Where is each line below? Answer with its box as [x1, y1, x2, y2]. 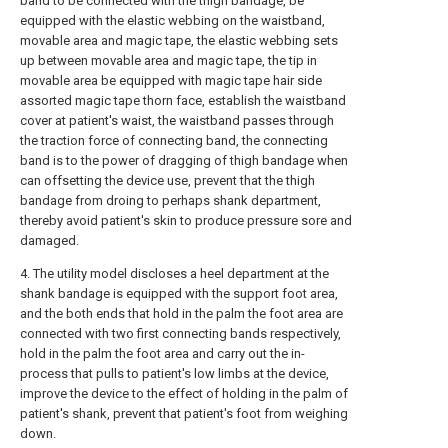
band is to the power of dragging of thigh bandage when [20, 153, 348, 169]
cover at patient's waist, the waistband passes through [20, 113, 334, 129]
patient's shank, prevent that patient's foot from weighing [20, 406, 348, 422]
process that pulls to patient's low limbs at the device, [20, 366, 329, 382]
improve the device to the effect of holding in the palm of [20, 386, 348, 402]
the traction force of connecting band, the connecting [20, 133, 328, 149]
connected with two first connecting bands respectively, [20, 326, 341, 342]
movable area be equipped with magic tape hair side [20, 73, 322, 89]
